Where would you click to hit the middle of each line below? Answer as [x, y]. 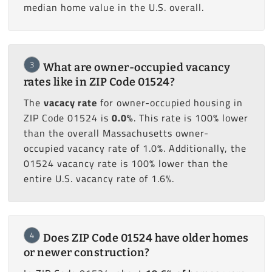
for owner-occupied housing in [170, 102]
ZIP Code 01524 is [67, 117]
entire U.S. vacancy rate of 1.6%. [99, 178]
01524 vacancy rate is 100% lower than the [126, 163]
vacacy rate [70, 102]
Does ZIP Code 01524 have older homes [146, 238]
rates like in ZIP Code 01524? [99, 82]
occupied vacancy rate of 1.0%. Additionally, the [135, 148]
